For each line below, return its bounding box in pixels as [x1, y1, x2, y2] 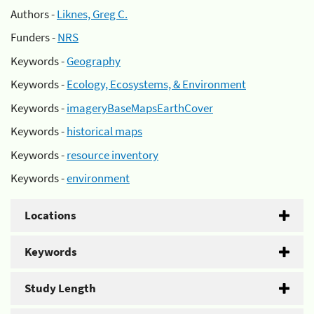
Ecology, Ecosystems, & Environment [67, 76, 246, 92]
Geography [67, 53, 121, 69]
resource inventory [67, 146, 158, 163]
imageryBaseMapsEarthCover [67, 100, 213, 116]
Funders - [11, 29, 57, 45]
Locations [25, 207, 76, 223]
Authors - [11, 6, 57, 22]
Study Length [25, 280, 96, 296]
